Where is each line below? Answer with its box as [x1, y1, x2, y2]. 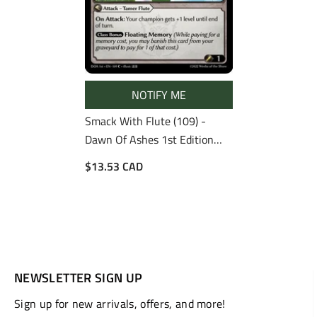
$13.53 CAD [84, 157, 143, 175]
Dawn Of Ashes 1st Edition [84, 130, 214, 148]
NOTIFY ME [131, 86, 186, 103]
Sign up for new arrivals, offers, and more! [14, 294, 226, 312]
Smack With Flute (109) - [84, 112, 206, 129]
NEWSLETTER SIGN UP [14, 267, 143, 287]
